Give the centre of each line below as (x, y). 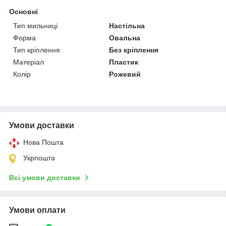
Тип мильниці (35, 25)
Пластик (124, 62)
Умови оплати (37, 210)
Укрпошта (39, 158)
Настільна (127, 25)
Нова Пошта (43, 142)
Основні (23, 11)
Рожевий (125, 74)
